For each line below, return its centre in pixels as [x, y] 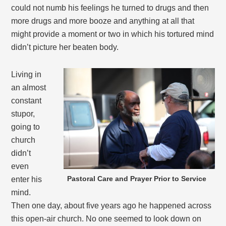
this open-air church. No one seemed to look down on [106, 219]
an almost [29, 88]
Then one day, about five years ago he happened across [111, 206]
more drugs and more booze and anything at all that [103, 21]
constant [26, 101]
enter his [27, 180]
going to [26, 127]
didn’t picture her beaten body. [65, 47]
